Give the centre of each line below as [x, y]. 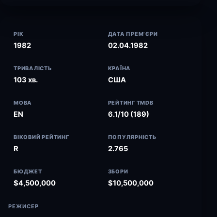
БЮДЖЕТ [28, 171]
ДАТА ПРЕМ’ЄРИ [133, 34]
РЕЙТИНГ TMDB [131, 103]
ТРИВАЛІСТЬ [33, 68]
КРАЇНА [119, 68]
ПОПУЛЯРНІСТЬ [132, 137]
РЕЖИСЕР [24, 206]
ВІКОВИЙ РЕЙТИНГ [41, 137]
